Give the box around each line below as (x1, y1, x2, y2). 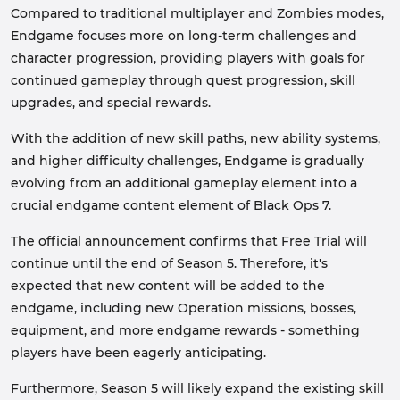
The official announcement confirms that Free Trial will (11, 233, 367, 249)
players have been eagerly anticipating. (11, 345, 266, 361)
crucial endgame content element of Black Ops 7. (11, 197, 331, 213)
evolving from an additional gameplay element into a (11, 175, 357, 191)
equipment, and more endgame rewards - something (11, 322, 360, 338)
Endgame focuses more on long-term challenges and (11, 28, 357, 44)
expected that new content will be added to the (11, 278, 325, 294)
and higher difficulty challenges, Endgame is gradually (11, 153, 364, 169)
